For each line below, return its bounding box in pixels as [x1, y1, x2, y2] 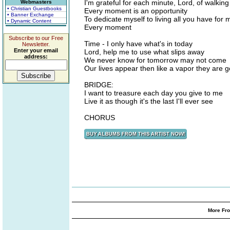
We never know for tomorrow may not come [84, 56, 226, 64]
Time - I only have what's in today [84, 40, 193, 48]
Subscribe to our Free [9, 35, 63, 41]
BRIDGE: [84, 81, 113, 89]
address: [24, 53, 48, 60]
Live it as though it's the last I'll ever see [84, 97, 213, 105]
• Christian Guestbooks [7, 6, 62, 11]
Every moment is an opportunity [84, 7, 187, 15]
